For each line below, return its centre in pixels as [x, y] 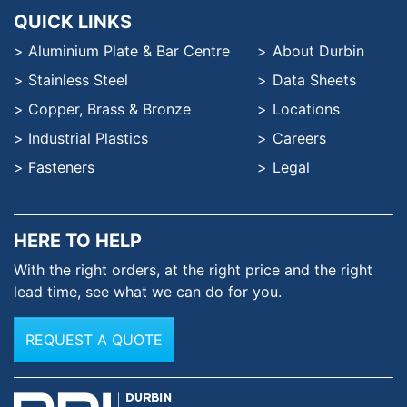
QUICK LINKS [73, 22]
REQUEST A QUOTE [94, 340]
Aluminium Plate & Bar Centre [129, 51]
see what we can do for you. [184, 292]
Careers [299, 138]
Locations [306, 109]
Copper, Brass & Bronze [110, 109]
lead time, [50, 292]
